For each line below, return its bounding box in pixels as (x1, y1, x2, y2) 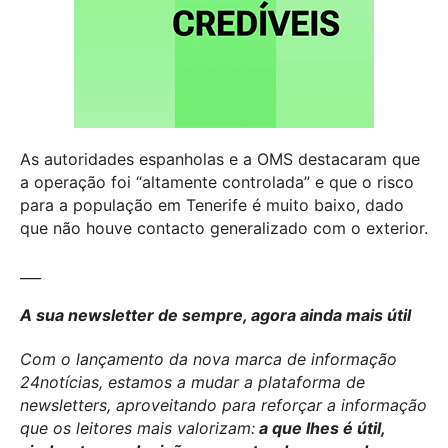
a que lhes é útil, (255, 418, 385, 439)
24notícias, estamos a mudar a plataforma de (20, 372, 365, 393)
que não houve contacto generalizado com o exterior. (20, 217, 428, 238)
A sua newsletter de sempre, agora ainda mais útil (20, 305, 411, 326)
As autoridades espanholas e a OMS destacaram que (20, 148, 420, 169)
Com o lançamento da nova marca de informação (20, 349, 397, 370)
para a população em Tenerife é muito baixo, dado (20, 194, 404, 215)
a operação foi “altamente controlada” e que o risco (20, 171, 414, 192)
